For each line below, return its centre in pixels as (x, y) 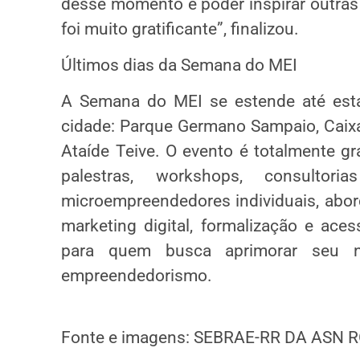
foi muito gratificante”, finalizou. (180, 29)
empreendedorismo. (137, 276)
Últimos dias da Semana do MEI (180, 65)
